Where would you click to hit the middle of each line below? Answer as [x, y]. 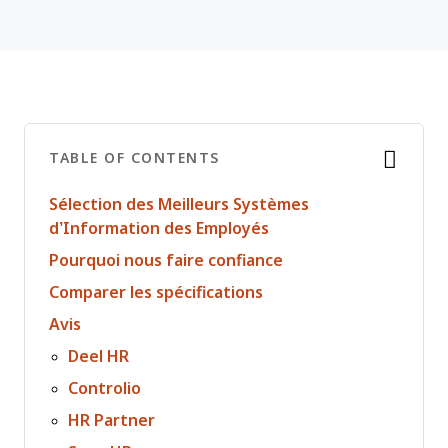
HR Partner [112, 420]
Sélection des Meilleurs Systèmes [179, 204]
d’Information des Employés [159, 228]
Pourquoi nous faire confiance [166, 260]
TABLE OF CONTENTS [134, 158]
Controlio [105, 388]
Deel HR [99, 356]
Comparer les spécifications [156, 292]
